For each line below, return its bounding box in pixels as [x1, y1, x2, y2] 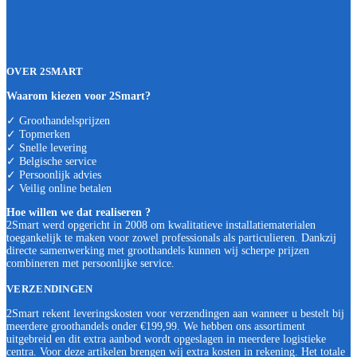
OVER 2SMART [6, 65, 84, 77]
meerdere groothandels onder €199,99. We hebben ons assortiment [6, 320, 305, 332]
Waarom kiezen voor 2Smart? [6, 89, 151, 102]
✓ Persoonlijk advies [6, 168, 101, 181]
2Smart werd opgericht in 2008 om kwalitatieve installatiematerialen [6, 218, 316, 231]
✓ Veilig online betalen [6, 182, 112, 194]
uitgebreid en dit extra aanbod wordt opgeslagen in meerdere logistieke [6, 332, 326, 345]
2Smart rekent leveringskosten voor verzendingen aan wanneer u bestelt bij [6, 307, 344, 320]
